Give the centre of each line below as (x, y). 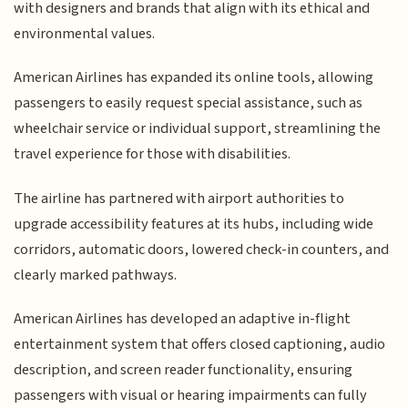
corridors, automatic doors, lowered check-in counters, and (202, 249)
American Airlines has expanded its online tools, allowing (194, 78)
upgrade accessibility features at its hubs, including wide (194, 224)
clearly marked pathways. (96, 275)
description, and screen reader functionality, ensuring (184, 370)
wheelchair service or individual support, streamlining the (198, 129)
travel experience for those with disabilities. (153, 154)
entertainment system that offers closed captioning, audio (200, 345)
